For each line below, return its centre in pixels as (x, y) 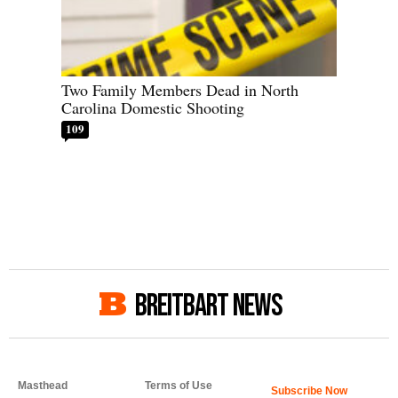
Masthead (43, 386)
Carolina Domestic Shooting (153, 108)
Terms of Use (178, 386)
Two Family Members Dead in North (180, 90)
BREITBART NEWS (209, 306)
